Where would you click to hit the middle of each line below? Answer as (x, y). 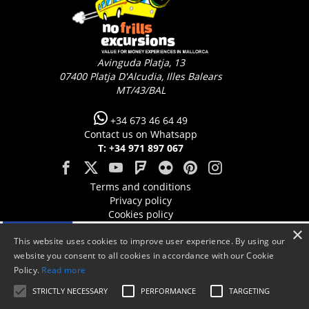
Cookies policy (141, 214)
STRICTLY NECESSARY (70, 291)
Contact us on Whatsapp (141, 134)
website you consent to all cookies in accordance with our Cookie (144, 256)
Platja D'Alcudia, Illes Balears (156, 76)
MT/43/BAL (141, 90)
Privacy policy (141, 200)
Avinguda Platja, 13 (141, 62)
